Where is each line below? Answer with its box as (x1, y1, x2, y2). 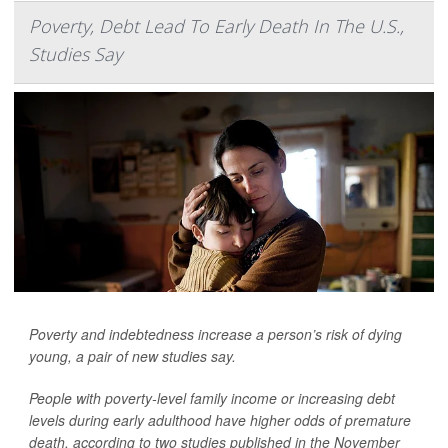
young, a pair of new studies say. (29, 345, 236, 366)
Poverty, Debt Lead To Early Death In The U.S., (29, 13, 404, 38)
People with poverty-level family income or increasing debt (29, 387, 395, 408)
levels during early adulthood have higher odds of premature (29, 409, 411, 430)
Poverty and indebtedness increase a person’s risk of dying (29, 323, 402, 344)
